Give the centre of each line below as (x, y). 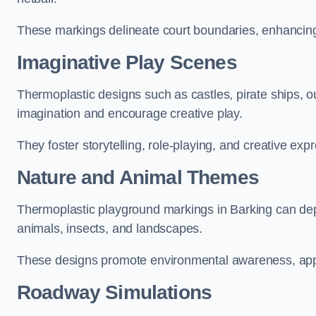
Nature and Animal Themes (138, 177)
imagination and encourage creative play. (130, 114)
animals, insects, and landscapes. (110, 229)
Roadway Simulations (115, 292)
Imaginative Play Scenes (127, 62)
